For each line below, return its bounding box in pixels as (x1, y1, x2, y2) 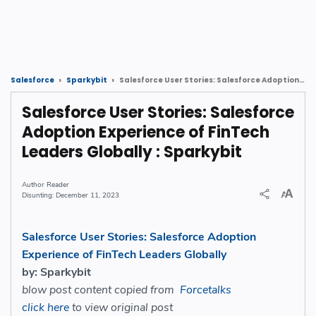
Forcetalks (180, 282, 231, 298)
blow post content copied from (22, 282, 180, 298)
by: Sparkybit (22, 265, 91, 280)
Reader (47, 180, 69, 190)
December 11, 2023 (56, 190, 119, 200)
